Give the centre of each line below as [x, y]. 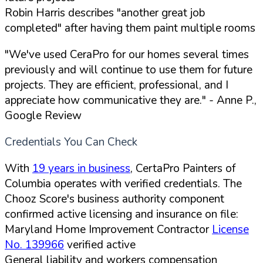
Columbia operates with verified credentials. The [123, 183]
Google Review [43, 115]
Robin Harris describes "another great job [105, 13]
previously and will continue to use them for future [129, 70]
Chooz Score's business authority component [114, 199]
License [230, 229]
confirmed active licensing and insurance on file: [122, 214]
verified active [100, 245]
